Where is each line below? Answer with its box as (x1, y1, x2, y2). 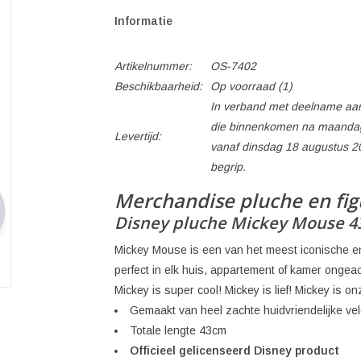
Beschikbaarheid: (114, 80, 202, 93)
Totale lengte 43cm (129, 323, 226, 337)
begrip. (210, 160, 246, 173)
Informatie (114, 15, 172, 27)
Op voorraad (210, 80, 275, 93)
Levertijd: (114, 130, 161, 143)
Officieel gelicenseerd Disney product (129, 343, 339, 357)
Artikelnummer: (114, 60, 192, 73)
